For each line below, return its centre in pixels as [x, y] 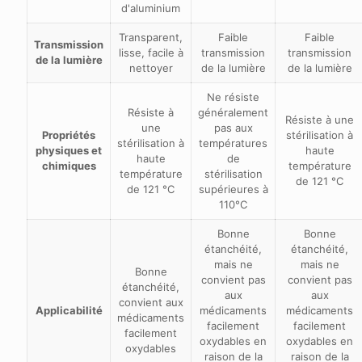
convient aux [151, 302]
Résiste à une [320, 119]
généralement [233, 112]
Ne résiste [233, 97]
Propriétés [69, 135]
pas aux [233, 127]
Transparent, [151, 37]
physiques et [69, 150]
